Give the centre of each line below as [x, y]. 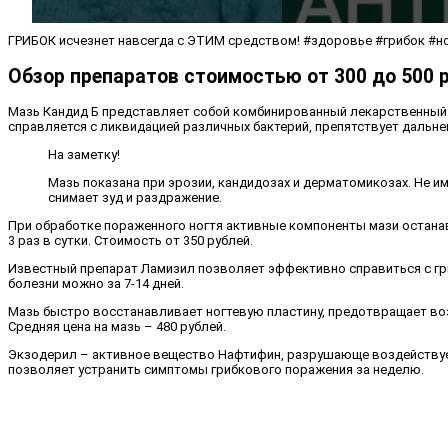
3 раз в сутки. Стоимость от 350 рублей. [130, 240]
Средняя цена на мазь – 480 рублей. [117, 326]
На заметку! [84, 154]
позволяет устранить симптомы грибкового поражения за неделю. [216, 369]
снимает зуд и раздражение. [135, 197]
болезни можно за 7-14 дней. [96, 283]
